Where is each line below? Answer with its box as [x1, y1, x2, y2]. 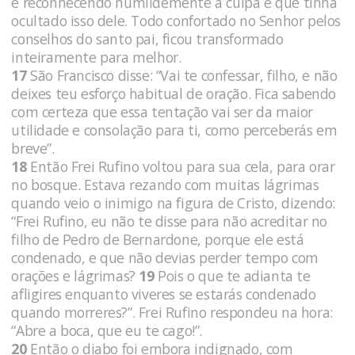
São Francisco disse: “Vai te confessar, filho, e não [26, 65, 338, 85]
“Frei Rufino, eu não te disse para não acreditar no [11, 211, 327, 231]
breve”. [11, 138, 55, 158]
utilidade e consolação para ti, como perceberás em [11, 120, 338, 139]
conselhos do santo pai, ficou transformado [11, 29, 284, 48]
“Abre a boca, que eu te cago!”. [11, 320, 202, 340]
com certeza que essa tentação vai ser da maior [11, 101, 313, 121]
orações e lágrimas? [11, 265, 139, 285]
